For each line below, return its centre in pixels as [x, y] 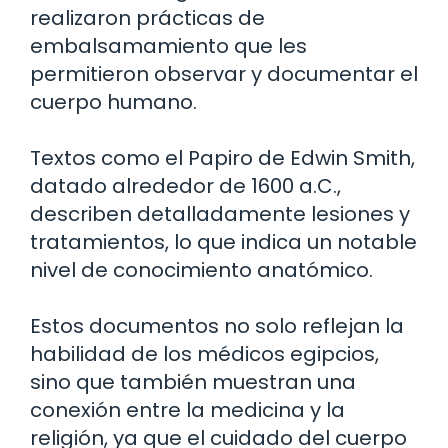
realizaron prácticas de [147, 18]
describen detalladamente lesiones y [220, 214]
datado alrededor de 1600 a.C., [185, 186]
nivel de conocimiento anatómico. [201, 270]
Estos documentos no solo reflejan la [217, 326]
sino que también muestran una [193, 382]
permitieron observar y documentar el [224, 74]
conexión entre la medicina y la [187, 410]
